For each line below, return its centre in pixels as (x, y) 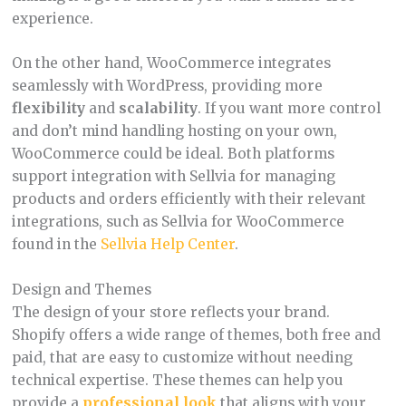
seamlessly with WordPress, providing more (167, 86)
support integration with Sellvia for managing (173, 177)
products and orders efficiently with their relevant (188, 199)
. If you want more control (289, 109)
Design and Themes (81, 290)
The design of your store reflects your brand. (170, 313)
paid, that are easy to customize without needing (182, 358)
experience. (52, 18)
